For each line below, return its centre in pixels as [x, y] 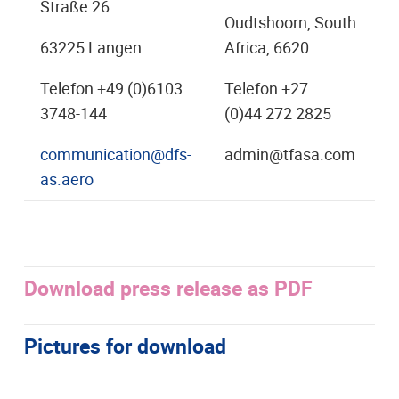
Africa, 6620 [267, 47]
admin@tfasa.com [290, 154]
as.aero [67, 179]
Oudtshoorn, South [290, 22]
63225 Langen [91, 47]
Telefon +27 [266, 88]
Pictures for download [125, 345]
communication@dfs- [116, 154]
